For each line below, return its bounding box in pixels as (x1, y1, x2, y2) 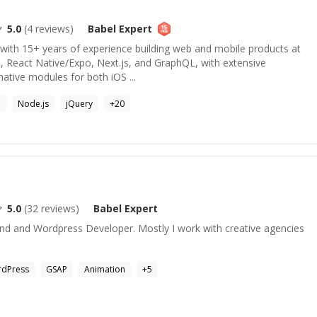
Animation (84, 263, 125, 275)
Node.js (18, 98, 49, 110)
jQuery (66, 98, 93, 110)
